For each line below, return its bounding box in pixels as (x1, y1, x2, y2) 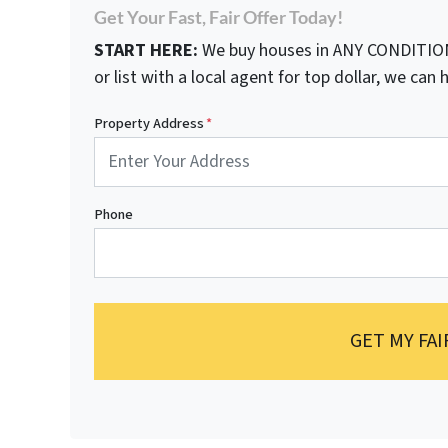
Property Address (93, 112, 204, 134)
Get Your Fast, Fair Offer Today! (93, 5, 343, 28)
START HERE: (93, 37, 198, 63)
